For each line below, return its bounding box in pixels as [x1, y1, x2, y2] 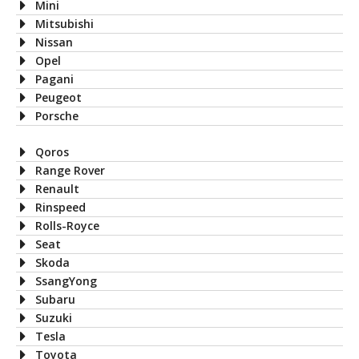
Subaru [35, 291, 75, 307]
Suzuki [35, 309, 72, 325]
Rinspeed [35, 199, 86, 215]
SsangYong [35, 272, 97, 288]
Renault [35, 180, 79, 196]
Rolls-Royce [35, 217, 99, 233]
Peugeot [35, 89, 82, 105]
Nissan [35, 34, 73, 50]
